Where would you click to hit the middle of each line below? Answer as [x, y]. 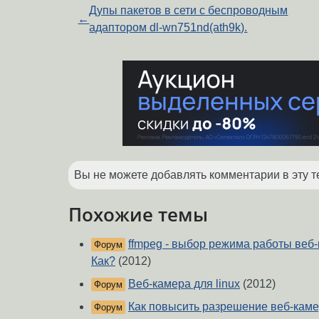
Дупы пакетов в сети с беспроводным [189, 10]
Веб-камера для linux [184, 284]
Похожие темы [138, 214]
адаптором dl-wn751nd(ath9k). [168, 27]
